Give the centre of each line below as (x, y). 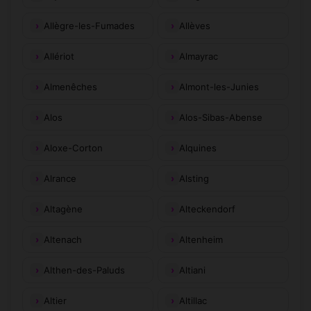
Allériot (59, 56)
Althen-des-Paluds (84, 270)
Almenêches (70, 86)
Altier (55, 300)
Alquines (198, 148)
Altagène (63, 209)
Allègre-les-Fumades (89, 25)
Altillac (193, 300)
